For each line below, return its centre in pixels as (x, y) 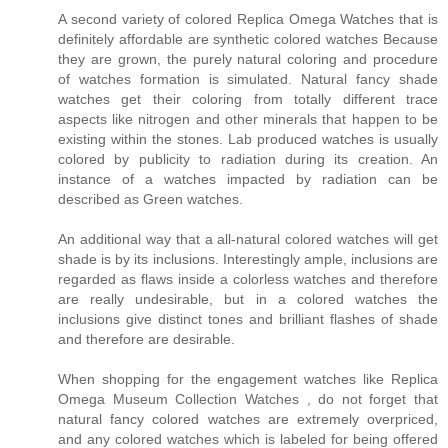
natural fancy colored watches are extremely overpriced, (248, 418)
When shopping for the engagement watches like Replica (248, 378)
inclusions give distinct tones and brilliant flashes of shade (248, 318)
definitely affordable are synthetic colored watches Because (248, 38)
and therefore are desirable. (146, 338)
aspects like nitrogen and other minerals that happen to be (248, 118)
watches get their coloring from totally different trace (248, 98)
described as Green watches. (150, 198)
